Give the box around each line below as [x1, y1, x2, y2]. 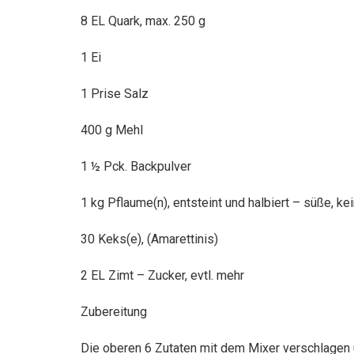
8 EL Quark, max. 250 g [81, 13, 205, 29]
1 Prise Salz [81, 86, 149, 102]
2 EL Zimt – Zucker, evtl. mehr [81, 268, 244, 284]
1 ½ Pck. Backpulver [81, 159, 191, 175]
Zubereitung [81, 304, 147, 320]
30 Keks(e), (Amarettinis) [81, 232, 218, 247]
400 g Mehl [81, 122, 143, 138]
